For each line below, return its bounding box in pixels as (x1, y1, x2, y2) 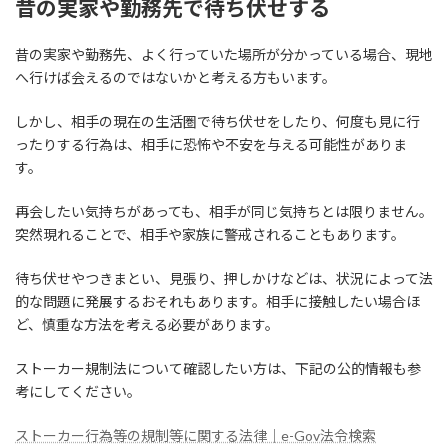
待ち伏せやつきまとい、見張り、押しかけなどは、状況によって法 (15, 270, 433, 288)
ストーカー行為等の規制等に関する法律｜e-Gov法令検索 (15, 427, 376, 445)
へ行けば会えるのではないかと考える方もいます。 (15, 69, 336, 87)
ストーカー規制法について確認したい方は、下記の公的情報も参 (15, 360, 421, 378)
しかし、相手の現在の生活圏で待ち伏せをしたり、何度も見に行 (15, 113, 420, 131)
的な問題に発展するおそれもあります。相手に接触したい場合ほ (15, 293, 420, 311)
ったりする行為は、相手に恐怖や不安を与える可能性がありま (15, 136, 407, 154)
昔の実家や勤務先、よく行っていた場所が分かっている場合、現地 (15, 46, 433, 64)
